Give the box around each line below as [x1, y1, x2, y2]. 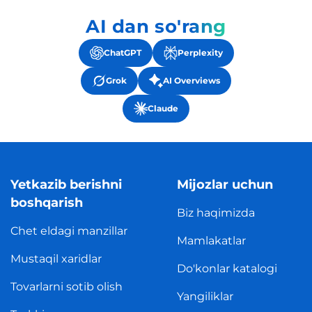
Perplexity [177, 47, 223, 58]
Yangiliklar [177, 290, 233, 304]
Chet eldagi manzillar [10, 224, 127, 238]
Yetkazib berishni [10, 177, 122, 193]
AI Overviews [163, 75, 220, 86]
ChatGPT [103, 47, 141, 58]
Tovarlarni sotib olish [10, 280, 123, 294]
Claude [148, 103, 178, 114]
